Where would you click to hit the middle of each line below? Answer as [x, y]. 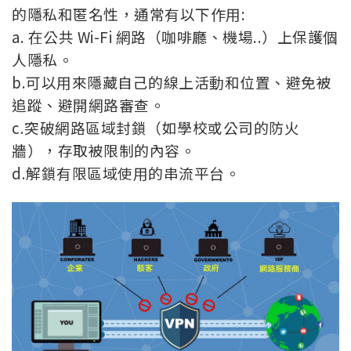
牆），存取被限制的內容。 [103, 150]
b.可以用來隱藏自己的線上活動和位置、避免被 [172, 81]
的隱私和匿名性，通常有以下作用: [128, 13]
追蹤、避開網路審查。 [88, 104]
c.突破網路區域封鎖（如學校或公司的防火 [156, 127]
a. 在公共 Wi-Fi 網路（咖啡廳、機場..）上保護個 [175, 36]
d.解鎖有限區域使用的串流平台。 [126, 172]
